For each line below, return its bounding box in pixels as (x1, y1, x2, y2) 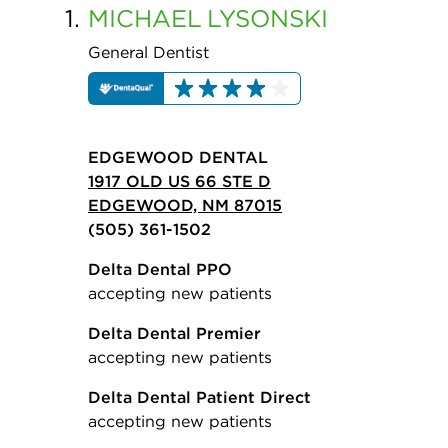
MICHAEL (88, 3, 202, 33)
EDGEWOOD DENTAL (88, 147, 268, 168)
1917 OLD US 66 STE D (88, 171, 271, 192)
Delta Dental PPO (88, 259, 232, 280)
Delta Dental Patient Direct (88, 387, 311, 408)
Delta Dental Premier (88, 323, 261, 344)
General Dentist (88, 42, 209, 62)
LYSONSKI (207, 3, 328, 33)
